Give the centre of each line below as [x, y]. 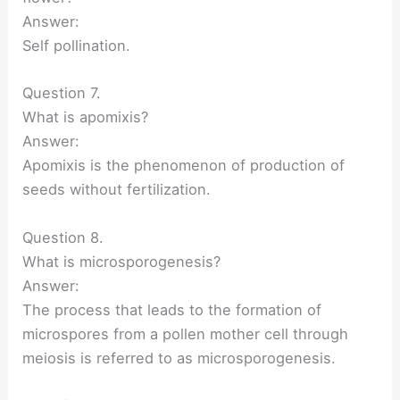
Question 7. [62, 93]
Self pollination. [77, 46]
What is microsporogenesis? [122, 261]
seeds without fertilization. [117, 190]
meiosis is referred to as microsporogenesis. [179, 358]
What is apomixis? [86, 117]
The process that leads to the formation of [172, 309]
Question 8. [63, 237]
